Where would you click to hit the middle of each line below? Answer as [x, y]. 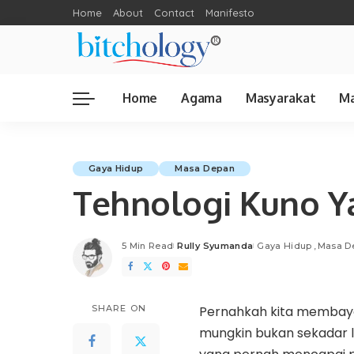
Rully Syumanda [215, 245]
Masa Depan [205, 168]
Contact [174, 13]
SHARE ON [119, 308]
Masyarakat [281, 98]
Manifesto [230, 13]
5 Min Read [148, 245]
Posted [190, 252]
